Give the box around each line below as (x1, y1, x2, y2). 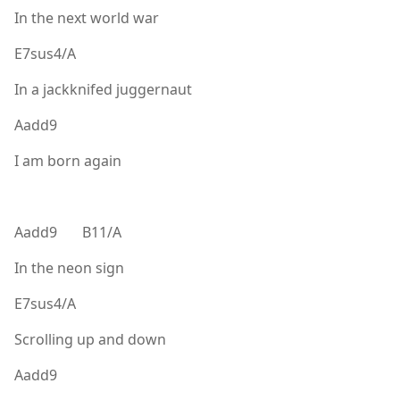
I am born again (14, 150, 121, 171)
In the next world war (14, 7, 159, 28)
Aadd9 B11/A (14, 221, 121, 242)
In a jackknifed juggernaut (14, 79, 192, 99)
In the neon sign (14, 257, 124, 278)
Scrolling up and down (14, 329, 166, 349)
